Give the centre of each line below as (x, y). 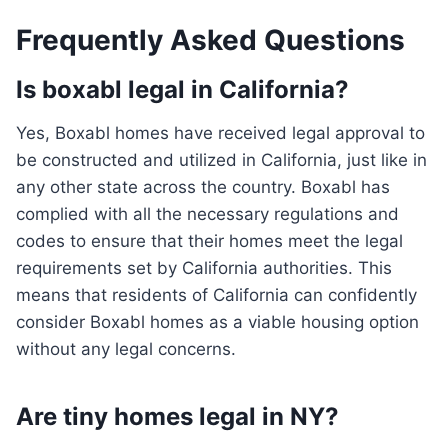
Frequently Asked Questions (210, 40)
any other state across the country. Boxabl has (203, 187)
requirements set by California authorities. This (204, 268)
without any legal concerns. (126, 349)
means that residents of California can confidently (216, 295)
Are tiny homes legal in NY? (177, 417)
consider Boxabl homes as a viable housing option (217, 322)
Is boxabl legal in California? (182, 90)
